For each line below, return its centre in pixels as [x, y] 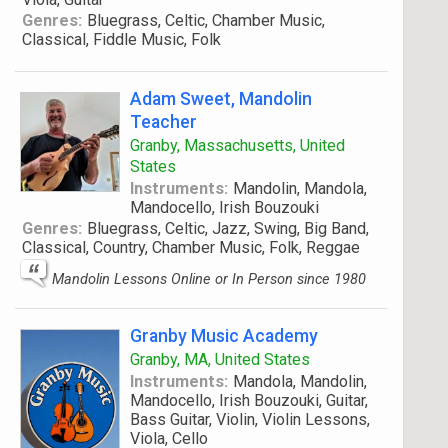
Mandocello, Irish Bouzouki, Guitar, [249, 400]
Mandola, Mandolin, [299, 381]
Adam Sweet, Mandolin [221, 98]
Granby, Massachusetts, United [237, 145]
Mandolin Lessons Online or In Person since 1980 [209, 279]
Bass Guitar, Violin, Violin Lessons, [250, 419]
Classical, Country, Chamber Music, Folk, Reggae [191, 247]
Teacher [163, 121]
